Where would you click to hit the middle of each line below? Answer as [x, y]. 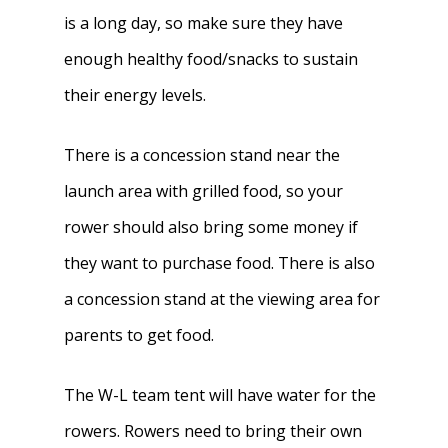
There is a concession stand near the [202, 155]
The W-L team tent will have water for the [220, 395]
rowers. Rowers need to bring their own [213, 431]
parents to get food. [139, 335]
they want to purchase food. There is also [220, 263]
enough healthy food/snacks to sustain [211, 59]
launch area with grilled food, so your [204, 191]
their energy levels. [135, 95]
